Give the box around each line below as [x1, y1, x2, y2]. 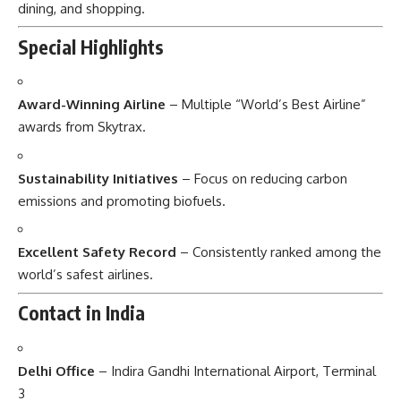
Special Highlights [18, 34, 164, 59]
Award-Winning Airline [18, 96, 166, 114]
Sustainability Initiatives [18, 169, 178, 187]
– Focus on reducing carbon [178, 169, 347, 187]
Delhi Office [18, 362, 95, 380]
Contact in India [18, 301, 145, 326]
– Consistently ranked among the [176, 243, 381, 261]
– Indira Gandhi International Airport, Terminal [95, 362, 376, 380]
